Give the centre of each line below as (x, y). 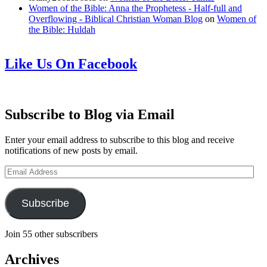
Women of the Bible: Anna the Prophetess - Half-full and (135, 8)
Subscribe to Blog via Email (90, 115)
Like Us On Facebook (71, 64)
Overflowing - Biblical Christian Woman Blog (116, 18)
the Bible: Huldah (62, 29)
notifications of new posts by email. (71, 151)
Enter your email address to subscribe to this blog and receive (119, 140)
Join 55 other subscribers (51, 234)
